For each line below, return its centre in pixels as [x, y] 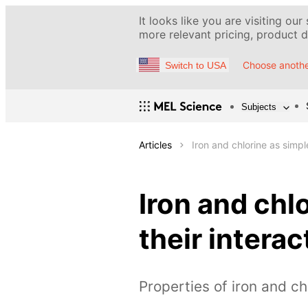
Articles [155, 145]
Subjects [259, 107]
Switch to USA [196, 65]
